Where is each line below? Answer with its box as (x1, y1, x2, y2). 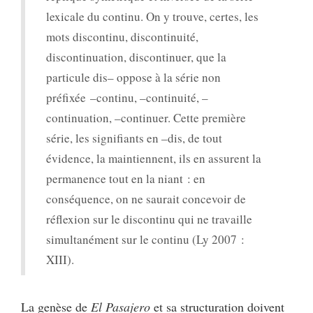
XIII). (46, 251, 74, 268)
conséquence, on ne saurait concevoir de (46, 190, 246, 207)
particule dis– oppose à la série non (46, 68, 221, 85)
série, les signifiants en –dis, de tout (46, 129, 222, 146)
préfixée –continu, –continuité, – (46, 89, 208, 105)
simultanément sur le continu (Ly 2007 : (46, 231, 245, 247)
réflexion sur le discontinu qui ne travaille (46, 210, 252, 227)
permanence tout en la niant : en (46, 170, 205, 187)
